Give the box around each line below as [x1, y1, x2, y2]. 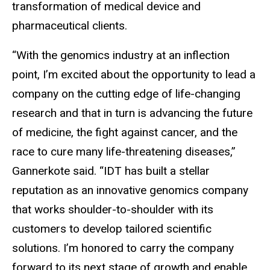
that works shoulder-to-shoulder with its [12, 202, 213, 216]
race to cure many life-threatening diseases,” [12, 144, 236, 159]
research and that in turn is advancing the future [12, 105, 253, 120]
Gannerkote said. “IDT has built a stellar [12, 163, 210, 178]
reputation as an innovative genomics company [12, 183, 248, 197]
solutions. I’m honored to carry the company [12, 240, 234, 255]
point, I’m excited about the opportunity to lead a [12, 67, 256, 81]
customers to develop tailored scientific [12, 221, 212, 236]
